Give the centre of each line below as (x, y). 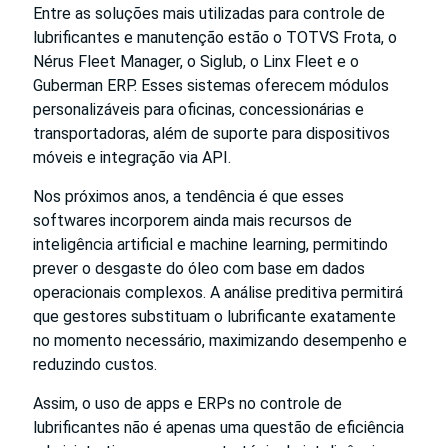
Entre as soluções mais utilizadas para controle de (209, 13)
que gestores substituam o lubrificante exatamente (214, 316)
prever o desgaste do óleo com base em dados (199, 268)
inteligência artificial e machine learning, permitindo (210, 244)
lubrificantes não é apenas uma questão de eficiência (218, 427)
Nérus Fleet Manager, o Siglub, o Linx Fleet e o (196, 61)
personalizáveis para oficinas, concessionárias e (198, 109)
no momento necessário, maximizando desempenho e (220, 340)
